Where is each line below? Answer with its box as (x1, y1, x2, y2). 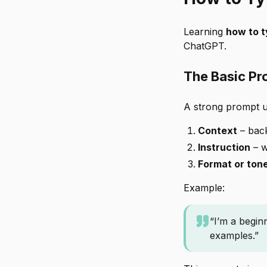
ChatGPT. (184, 40, 226, 52)
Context (198, 125, 237, 136)
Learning (184, 26, 226, 38)
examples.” (210, 229, 259, 241)
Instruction (198, 141, 250, 153)
